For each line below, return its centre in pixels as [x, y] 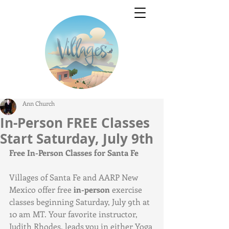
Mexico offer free [41, 189]
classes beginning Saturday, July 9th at [81, 202]
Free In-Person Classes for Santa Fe [74, 153]
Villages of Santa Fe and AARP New [75, 177]
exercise [127, 189]
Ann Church [39, 103]
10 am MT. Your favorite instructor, [74, 214]
